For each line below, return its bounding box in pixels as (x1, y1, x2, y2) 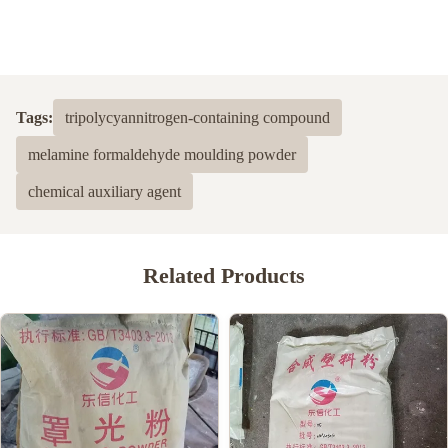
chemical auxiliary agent (28, 183, 181, 200)
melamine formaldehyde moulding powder (28, 146, 296, 163)
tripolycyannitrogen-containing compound (65, 109, 330, 126)
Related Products (143, 263, 305, 288)
